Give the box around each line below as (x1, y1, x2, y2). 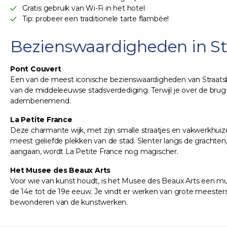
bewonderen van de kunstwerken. (10, 198, 128, 207)
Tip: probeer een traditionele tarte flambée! (22, 14, 169, 24)
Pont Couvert (10, 64, 61, 74)
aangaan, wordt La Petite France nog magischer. (10, 147, 178, 157)
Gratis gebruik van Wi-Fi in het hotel (22, 4, 145, 13)
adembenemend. (10, 96, 71, 106)
